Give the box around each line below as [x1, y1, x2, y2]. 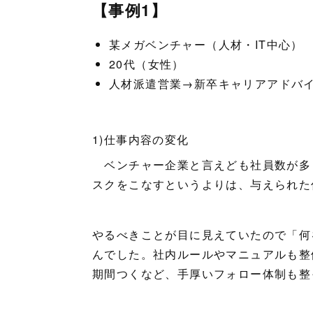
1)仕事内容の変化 [92, 131, 189, 147]
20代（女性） [109, 55, 184, 72]
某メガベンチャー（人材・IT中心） [109, 36, 303, 52]
